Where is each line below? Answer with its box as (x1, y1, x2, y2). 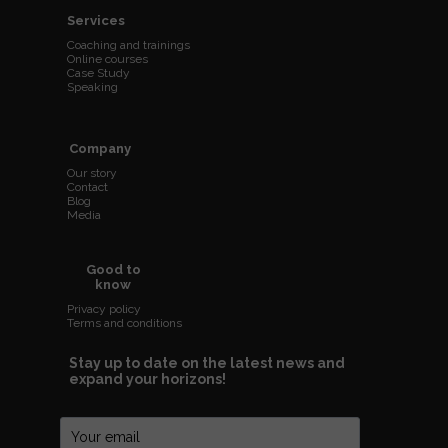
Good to (85, 262, 141, 277)
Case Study (67, 66, 130, 80)
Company (69, 141, 131, 156)
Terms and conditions (67, 316, 182, 330)
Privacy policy (67, 302, 141, 316)
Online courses (67, 52, 148, 66)
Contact (67, 180, 108, 194)
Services (67, 13, 125, 28)
